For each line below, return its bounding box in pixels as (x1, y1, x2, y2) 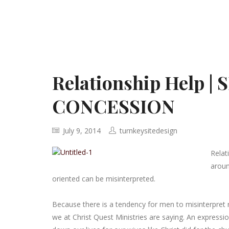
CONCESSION (52, 94, 175, 118)
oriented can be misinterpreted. (52, 174, 155, 184)
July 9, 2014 (61, 126, 101, 135)
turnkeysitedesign (120, 126, 177, 135)
